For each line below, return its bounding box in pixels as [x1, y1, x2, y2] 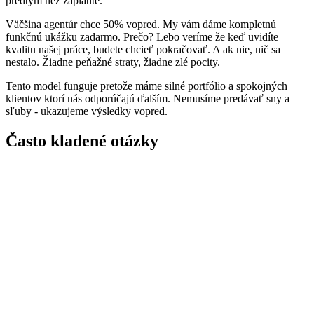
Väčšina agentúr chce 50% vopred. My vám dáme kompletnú [6, 18, 276, 30]
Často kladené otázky [6, 131, 158, 150]
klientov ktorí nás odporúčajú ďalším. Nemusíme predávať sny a [6, 92, 289, 104]
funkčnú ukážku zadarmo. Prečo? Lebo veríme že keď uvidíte [6, 30, 278, 43]
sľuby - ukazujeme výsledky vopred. [6, 104, 168, 117]
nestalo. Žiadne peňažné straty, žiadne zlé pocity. [6, 55, 220, 68]
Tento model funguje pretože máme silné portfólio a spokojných [6, 79, 287, 92]
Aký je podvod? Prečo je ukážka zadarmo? [11, 191, 238, 204]
